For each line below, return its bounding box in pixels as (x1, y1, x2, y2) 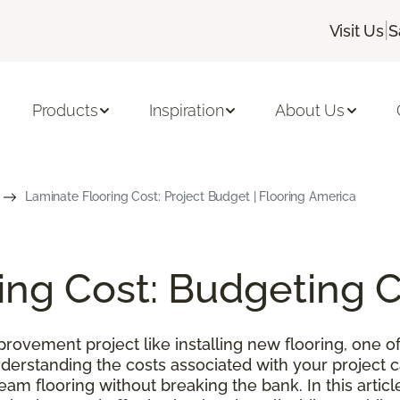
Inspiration (149, 101, 224, 121)
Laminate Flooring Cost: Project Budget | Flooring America (24, 188, 357, 204)
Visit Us (329, 21, 385, 40)
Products (31, 101, 98, 121)
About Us (275, 101, 346, 121)
